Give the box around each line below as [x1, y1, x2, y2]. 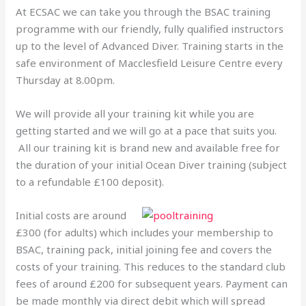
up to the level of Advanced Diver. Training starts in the [16, 38, 284, 53]
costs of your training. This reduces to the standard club [16, 259, 286, 273]
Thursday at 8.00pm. [16, 72, 115, 87]
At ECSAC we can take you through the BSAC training [16, 4, 271, 18]
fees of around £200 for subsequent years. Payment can [16, 276, 288, 290]
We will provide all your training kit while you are [16, 106, 255, 120]
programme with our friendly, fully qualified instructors [16, 21, 284, 36]
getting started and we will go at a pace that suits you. [16, 123, 277, 137]
